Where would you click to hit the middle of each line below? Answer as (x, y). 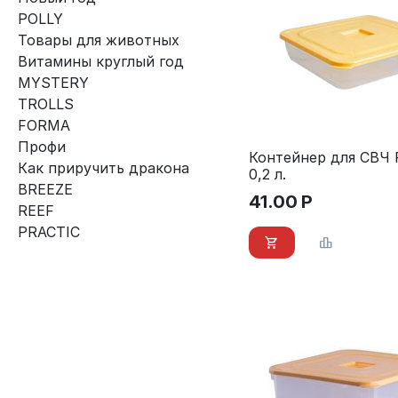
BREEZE (45, 189)
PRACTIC (49, 232)
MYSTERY (53, 83)
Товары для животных (99, 40)
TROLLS (46, 104)
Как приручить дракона (103, 168)
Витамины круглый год (101, 61)
